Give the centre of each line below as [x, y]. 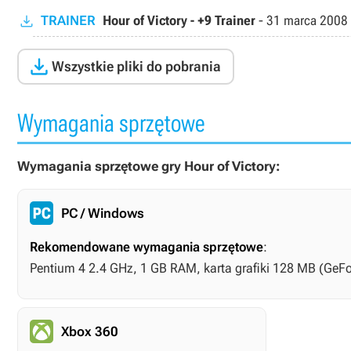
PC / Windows [103, 213]
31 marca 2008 [307, 20]
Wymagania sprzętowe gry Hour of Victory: [148, 166]
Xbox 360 [90, 331]
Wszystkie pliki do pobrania [136, 66]
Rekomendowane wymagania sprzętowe [147, 247]
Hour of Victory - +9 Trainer [179, 20]
